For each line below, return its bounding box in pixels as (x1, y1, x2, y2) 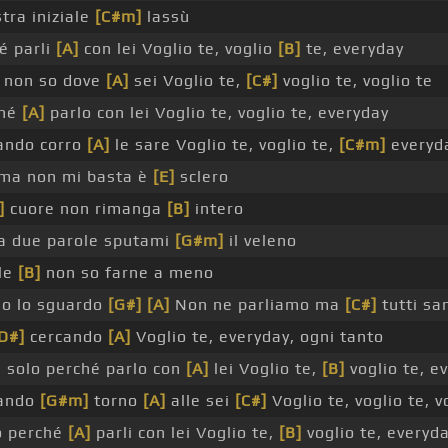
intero (189, 199, 244, 219)
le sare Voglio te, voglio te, (109, 135, 339, 155)
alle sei (165, 391, 235, 411)
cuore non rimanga (4, 199, 167, 219)
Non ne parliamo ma (169, 295, 345, 315)
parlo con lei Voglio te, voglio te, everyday (44, 103, 389, 123)
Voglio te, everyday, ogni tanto (130, 327, 384, 347)
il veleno (223, 231, 297, 251)
